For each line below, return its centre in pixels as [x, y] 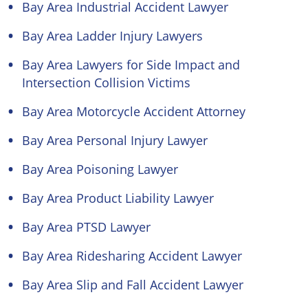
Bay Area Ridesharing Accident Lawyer [132, 256]
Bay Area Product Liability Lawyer [118, 198]
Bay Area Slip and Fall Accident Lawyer [133, 285]
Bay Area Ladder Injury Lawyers [112, 36]
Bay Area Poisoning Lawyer [100, 169]
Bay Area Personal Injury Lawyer [115, 140]
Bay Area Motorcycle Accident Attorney [134, 111]
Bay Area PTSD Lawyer [86, 227]
